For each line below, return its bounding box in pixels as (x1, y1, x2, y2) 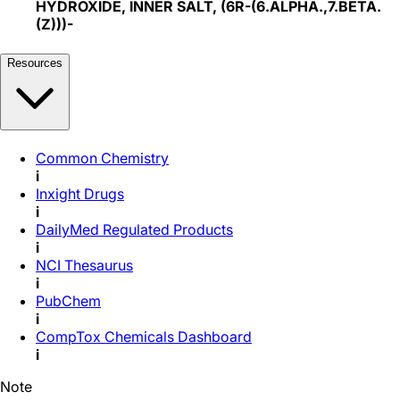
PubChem (36, 291, 101, 310)
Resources (7, 55, 62, 70)
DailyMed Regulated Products (36, 220, 233, 238)
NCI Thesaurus (36, 255, 133, 274)
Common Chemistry (36, 148, 169, 167)
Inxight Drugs (36, 184, 124, 203)
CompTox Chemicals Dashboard (36, 327, 252, 346)
